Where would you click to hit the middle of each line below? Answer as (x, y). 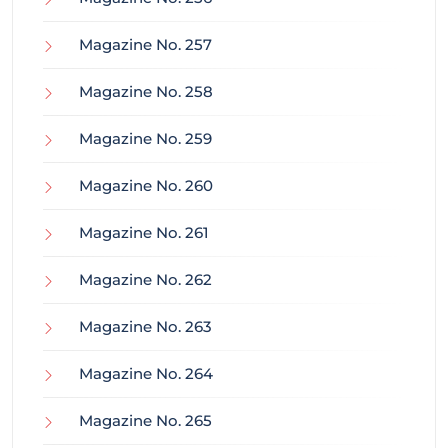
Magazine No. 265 (145, 421)
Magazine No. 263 (145, 327)
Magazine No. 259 (145, 139)
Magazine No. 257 (145, 45)
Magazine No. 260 (146, 186)
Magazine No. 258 (146, 92)
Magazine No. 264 (146, 374)
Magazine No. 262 (145, 280)
